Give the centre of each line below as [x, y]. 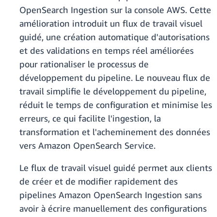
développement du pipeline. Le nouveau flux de [115, 78]
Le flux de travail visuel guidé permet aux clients [116, 168]
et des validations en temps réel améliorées [107, 51]
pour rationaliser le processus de [84, 64]
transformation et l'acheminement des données [115, 132]
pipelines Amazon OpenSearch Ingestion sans [111, 195]
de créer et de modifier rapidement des [99, 181]
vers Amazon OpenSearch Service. [89, 146]
